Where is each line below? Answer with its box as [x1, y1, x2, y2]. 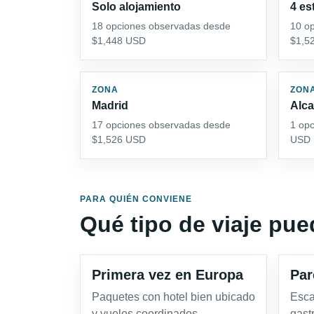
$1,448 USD [92, 34, 146, 46]
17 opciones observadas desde [92, 118, 231, 130]
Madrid [92, 99, 128, 111]
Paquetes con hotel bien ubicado [92, 290, 255, 303]
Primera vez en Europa [92, 266, 243, 282]
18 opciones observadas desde [92, 20, 231, 32]
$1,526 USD [92, 133, 146, 145]
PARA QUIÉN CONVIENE [80, 193, 192, 204]
